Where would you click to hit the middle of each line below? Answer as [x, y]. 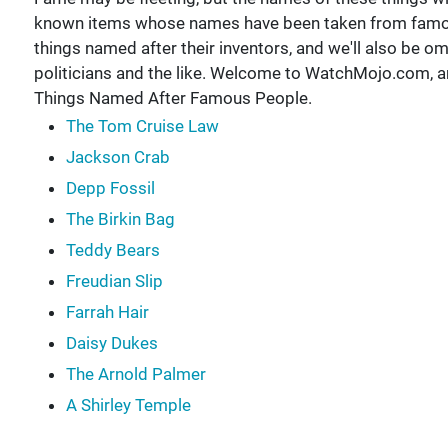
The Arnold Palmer [135, 373]
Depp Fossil [110, 187]
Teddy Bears [112, 249]
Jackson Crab [117, 156]
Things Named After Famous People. [172, 97]
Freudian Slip [114, 280]
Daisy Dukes [111, 342]
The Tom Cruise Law [142, 125]
